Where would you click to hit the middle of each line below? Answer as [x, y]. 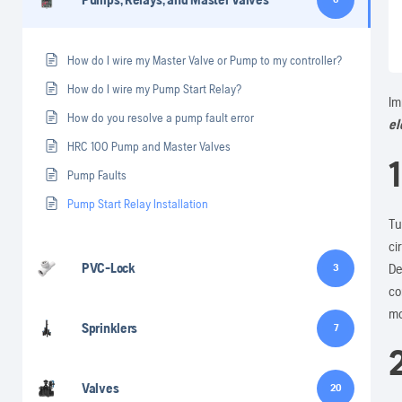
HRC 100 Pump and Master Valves [149, 146]
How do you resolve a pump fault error [161, 117]
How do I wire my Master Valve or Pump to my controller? [205, 60]
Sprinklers [109, 328]
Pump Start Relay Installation [138, 203]
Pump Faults [97, 175]
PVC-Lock [109, 267]
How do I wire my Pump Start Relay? [154, 88]
